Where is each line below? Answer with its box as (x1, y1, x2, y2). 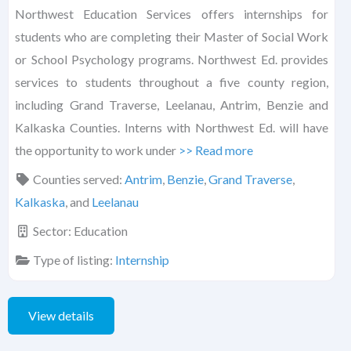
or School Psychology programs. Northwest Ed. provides (15, 52, 328, 67)
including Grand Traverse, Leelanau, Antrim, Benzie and (15, 97, 328, 113)
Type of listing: (33, 252, 115, 268)
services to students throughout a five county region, (15, 74, 328, 90)
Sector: (33, 223, 74, 239)
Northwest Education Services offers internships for (15, 6, 328, 22)
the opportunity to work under (15, 143, 179, 158)
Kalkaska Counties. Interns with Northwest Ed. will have (15, 120, 328, 136)
